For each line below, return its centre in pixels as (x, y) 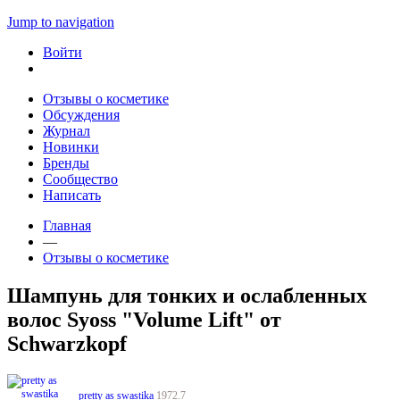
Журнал (67, 131)
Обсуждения (81, 115)
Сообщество (80, 179)
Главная (67, 225)
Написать (72, 195)
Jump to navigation (61, 22)
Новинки (71, 147)
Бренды (66, 163)
